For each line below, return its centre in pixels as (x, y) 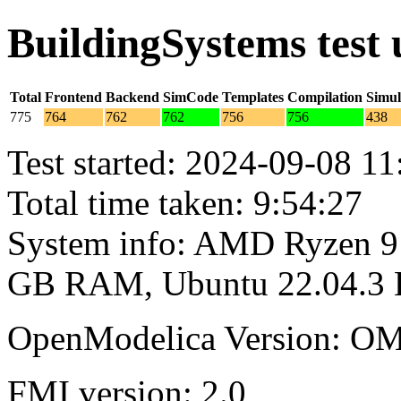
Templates (253, 97)
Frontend (73, 97)
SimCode (191, 97)
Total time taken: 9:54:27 (185, 202)
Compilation (325, 97)
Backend (132, 97)
